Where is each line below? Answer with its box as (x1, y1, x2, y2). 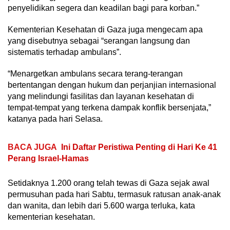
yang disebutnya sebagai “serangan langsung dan (8, 36, 190, 46)
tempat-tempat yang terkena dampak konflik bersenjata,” (8, 103, 211, 112)
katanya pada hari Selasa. (8, 114, 103, 124)
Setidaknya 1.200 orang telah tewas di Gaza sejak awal (8, 179, 209, 188)
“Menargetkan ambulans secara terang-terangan (8, 69, 183, 79)
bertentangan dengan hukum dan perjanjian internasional (8, 81, 216, 90)
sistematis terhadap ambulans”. (8, 48, 121, 57)
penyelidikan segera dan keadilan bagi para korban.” (8, 4, 199, 13)
